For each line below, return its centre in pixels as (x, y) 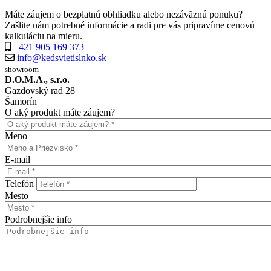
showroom (22, 70)
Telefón (19, 184)
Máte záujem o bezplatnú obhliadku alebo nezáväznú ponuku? (124, 15)
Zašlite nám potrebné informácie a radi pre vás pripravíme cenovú (130, 25)
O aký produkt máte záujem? (60, 113)
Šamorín (21, 102)
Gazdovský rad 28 (40, 91)
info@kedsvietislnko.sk (62, 58)
